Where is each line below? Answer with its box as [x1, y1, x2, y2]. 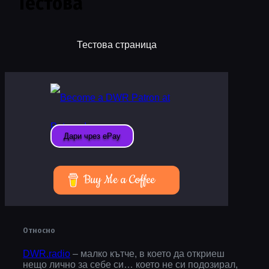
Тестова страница [76, 40, 157, 50]
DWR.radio [23, 248, 70, 259]
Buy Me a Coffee [83, 172, 155, 189]
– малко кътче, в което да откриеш [70, 248, 225, 259]
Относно [23, 225, 55, 235]
